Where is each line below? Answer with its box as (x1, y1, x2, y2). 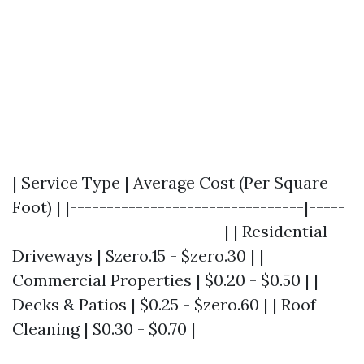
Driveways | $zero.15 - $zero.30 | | (12, 245, 264, 266)
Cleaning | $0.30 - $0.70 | (12, 318, 196, 339)
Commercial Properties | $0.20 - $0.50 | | (12, 270, 318, 290)
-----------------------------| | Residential (12, 221, 327, 241)
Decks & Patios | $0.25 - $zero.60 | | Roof (12, 294, 316, 314)
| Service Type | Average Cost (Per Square (12, 172, 328, 193)
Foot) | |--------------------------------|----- (12, 197, 345, 217)
